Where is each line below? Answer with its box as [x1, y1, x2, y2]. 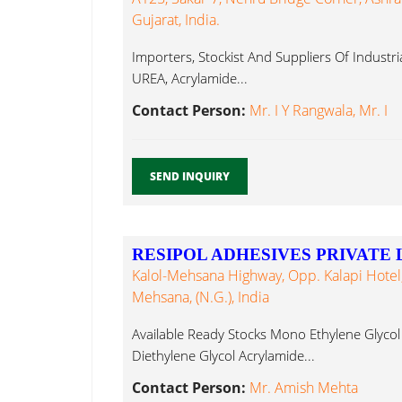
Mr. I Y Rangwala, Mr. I [249, 100, 388, 121]
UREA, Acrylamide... [132, 69, 248, 88]
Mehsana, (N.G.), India [132, 287, 269, 308]
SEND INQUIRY [150, 169, 230, 185]
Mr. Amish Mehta [249, 378, 358, 398]
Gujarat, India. [132, 10, 220, 31]
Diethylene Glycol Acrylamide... [132, 346, 315, 365]
